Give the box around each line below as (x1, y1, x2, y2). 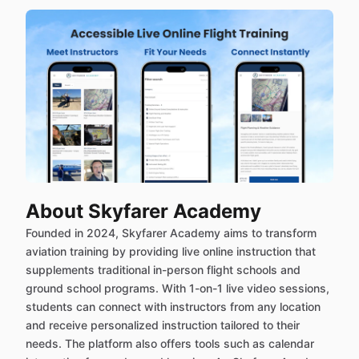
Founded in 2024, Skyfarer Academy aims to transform (26, 226, 317, 240)
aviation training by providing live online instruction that (26, 244, 316, 258)
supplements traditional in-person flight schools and (26, 263, 301, 276)
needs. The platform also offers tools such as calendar (26, 337, 314, 350)
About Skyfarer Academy (26, 200, 261, 223)
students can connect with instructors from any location (26, 300, 321, 313)
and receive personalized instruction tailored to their (26, 318, 300, 332)
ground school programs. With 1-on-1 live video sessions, (26, 281, 329, 295)
